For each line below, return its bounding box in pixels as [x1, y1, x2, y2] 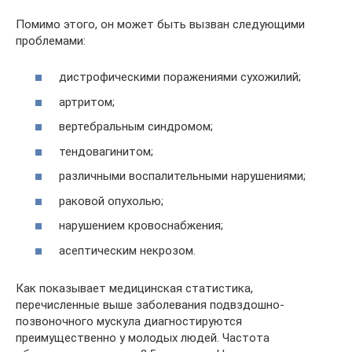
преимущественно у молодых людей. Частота [16, 330, 269, 345]
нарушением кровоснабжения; [59, 218, 223, 233]
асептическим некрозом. [59, 243, 196, 258]
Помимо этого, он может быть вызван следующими [16, 16, 305, 31]
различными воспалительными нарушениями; [59, 169, 306, 184]
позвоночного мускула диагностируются [16, 313, 242, 328]
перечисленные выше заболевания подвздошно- [16, 297, 284, 312]
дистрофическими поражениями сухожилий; [59, 70, 301, 85]
